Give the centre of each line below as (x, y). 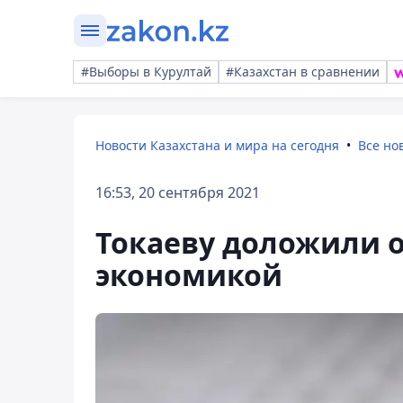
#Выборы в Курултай (146, 72)
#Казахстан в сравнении (303, 72)
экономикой (189, 275)
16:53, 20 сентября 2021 (178, 193)
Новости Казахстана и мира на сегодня (217, 145)
